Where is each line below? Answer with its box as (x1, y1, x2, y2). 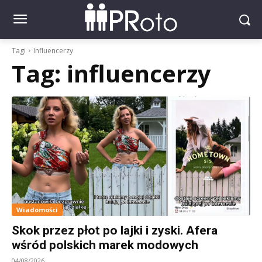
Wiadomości (16, 205, 58, 214)
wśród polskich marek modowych (12, 237, 198, 252)
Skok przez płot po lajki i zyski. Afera (12, 223, 218, 237)
